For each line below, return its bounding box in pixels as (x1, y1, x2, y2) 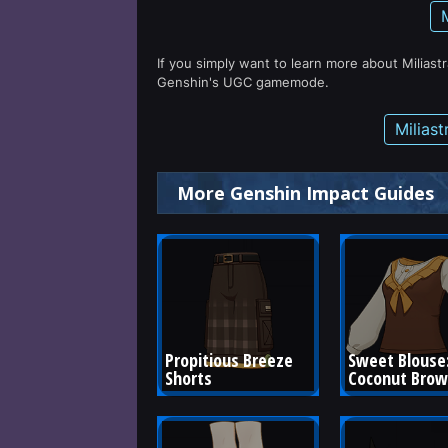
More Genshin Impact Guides (177, 181, 434, 205)
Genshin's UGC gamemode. (157, 74, 329, 90)
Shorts (165, 365, 212, 390)
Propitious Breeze (165, 347, 297, 372)
